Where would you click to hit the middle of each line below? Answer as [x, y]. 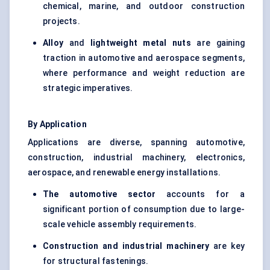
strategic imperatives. [88, 88]
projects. [61, 21]
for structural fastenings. [96, 261]
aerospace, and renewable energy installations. [124, 173]
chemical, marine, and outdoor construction [144, 6]
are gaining [218, 43]
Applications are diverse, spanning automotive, [136, 143]
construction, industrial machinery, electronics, [136, 158]
